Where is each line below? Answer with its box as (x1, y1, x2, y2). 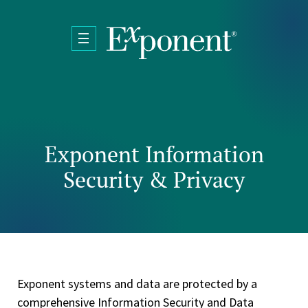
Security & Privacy (63, 164, 245, 194)
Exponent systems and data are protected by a (17, 276, 257, 291)
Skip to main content (11, 10, 111, 24)
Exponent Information (44, 139, 264, 168)
